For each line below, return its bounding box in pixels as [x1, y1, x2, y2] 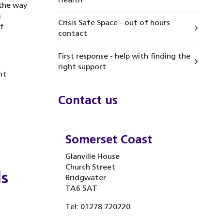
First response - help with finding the [58, 51, 190, 61]
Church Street [65, 162, 115, 171]
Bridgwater [65, 173, 106, 182]
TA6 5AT [65, 184, 97, 193]
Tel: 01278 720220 [65, 202, 130, 211]
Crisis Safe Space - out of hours [58, 18, 170, 27]
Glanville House [65, 152, 120, 161]
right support [58, 62, 106, 71]
